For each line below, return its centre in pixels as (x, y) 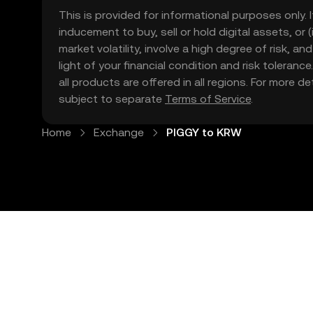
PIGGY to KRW (204, 132)
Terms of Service (208, 99)
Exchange (119, 132)
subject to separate (112, 99)
